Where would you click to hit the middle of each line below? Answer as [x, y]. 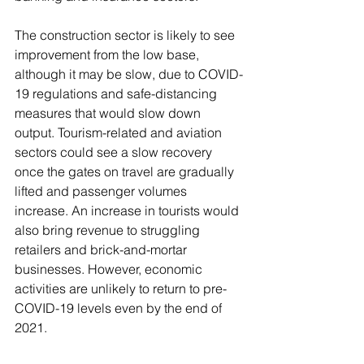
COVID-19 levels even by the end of [120, 308]
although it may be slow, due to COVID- [129, 74]
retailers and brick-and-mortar [102, 249]
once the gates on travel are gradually [126, 171]
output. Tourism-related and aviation [120, 132]
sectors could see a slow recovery [115, 152]
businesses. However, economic [110, 269]
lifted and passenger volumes [102, 191]
